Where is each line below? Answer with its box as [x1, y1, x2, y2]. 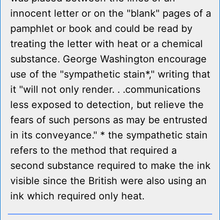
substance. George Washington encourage [10, 53, 207, 65]
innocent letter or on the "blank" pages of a [10, 7, 211, 20]
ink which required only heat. [10, 190, 144, 202]
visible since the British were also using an [10, 175, 207, 187]
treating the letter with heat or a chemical [10, 38, 203, 50]
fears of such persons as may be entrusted [10, 114, 207, 126]
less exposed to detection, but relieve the [10, 99, 204, 111]
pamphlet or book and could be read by [10, 23, 192, 35]
